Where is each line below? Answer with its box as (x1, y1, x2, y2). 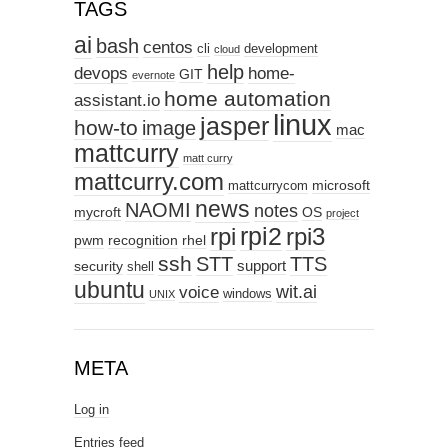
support (237, 257, 286, 274)
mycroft (74, 204, 121, 220)
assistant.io (74, 90, 160, 110)
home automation (164, 87, 331, 110)
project (326, 207, 359, 219)
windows (223, 287, 272, 301)
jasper (200, 112, 269, 140)
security (74, 258, 123, 274)
